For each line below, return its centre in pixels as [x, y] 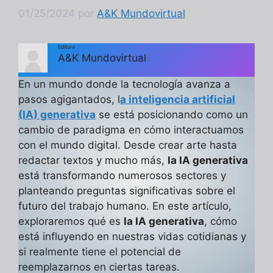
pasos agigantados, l [69, 100]
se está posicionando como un [172, 115]
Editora [66, 47]
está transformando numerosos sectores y [122, 176]
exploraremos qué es [71, 222]
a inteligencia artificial [178, 100]
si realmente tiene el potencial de [100, 252]
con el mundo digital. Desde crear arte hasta [128, 145]
